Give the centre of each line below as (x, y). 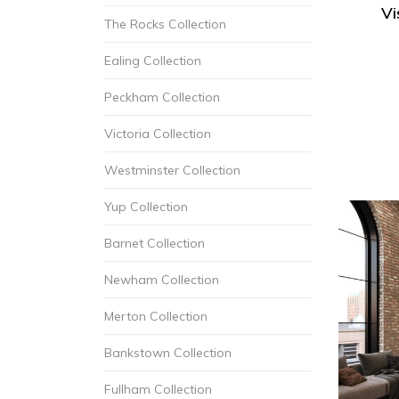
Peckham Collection (162, 97)
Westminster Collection (172, 170)
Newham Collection (162, 280)
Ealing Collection (153, 61)
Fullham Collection (158, 389)
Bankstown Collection (168, 353)
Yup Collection (146, 207)
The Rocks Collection (165, 24)
